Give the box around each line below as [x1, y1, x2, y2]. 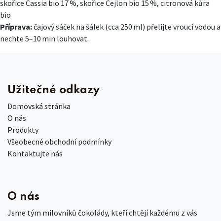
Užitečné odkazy [7, 84, 100, 96]
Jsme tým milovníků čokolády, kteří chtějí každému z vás [7, 207, 197, 218]
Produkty [7, 124, 38, 135]
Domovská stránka [7, 101, 71, 111]
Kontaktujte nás [7, 148, 63, 158]
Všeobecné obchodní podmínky [7, 136, 111, 147]
